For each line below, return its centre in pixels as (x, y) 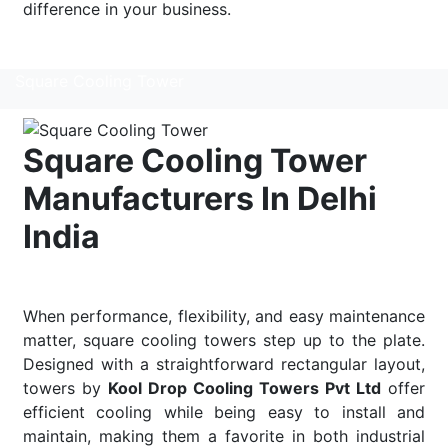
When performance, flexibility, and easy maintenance (224, 316)
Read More (64, 48)
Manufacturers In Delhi (200, 199)
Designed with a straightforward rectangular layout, (224, 364)
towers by (65, 388)
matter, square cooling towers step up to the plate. (224, 340)
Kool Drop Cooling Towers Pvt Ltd (244, 388)
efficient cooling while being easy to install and (224, 412)
